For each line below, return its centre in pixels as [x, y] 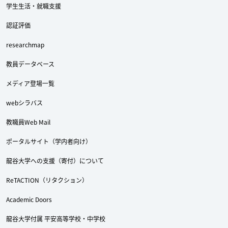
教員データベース [30, 64]
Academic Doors [29, 199]
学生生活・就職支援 [34, 6]
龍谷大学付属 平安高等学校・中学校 [56, 218]
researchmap [25, 44]
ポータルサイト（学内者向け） [49, 141]
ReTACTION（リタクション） [47, 180]
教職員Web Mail [28, 122]
